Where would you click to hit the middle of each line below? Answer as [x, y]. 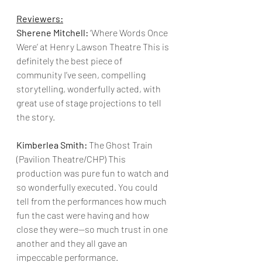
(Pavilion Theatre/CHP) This [72, 159]
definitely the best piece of [70, 61]
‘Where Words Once [129, 32]
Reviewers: [40, 18]
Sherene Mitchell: [52, 32]
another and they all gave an [73, 243]
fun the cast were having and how [84, 215]
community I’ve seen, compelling [82, 75]
